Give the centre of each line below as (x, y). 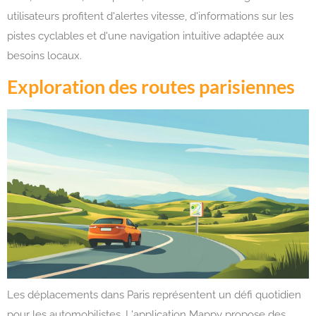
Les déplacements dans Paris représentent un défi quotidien (154, 294)
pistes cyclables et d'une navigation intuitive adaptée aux (146, 36)
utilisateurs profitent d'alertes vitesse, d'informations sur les (150, 16)
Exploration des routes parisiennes (151, 87)
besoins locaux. (44, 55)
